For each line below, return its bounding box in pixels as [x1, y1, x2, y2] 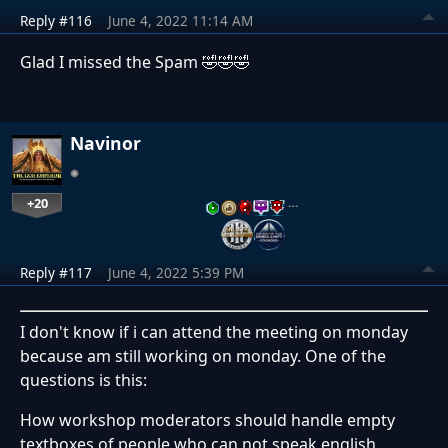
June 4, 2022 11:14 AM [108, 10, 253, 30]
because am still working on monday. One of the [20, 344, 386, 367]
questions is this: [20, 368, 147, 391]
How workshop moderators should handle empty [20, 408, 395, 431]
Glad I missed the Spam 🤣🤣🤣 [20, 50, 250, 73]
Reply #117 [20, 262, 92, 282]
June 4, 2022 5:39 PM [108, 262, 244, 282]
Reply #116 [20, 10, 92, 30]
